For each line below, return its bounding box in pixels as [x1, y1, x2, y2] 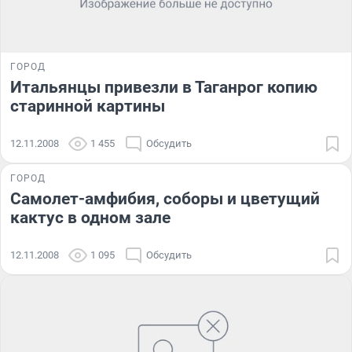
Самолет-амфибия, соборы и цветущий [10, 189, 320, 208]
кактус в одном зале [10, 207, 170, 227]
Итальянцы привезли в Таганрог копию [10, 77, 317, 97]
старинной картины [10, 96, 165, 115]
